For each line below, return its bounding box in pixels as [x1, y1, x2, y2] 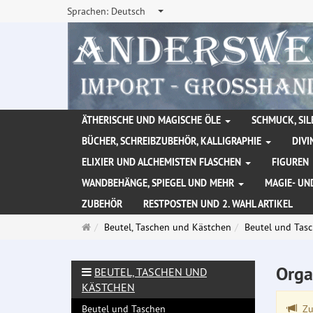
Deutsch [111, 5, 145, 17]
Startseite [90, 220, 131, 233]
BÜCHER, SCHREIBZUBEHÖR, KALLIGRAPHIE [82, 135, 264, 148]
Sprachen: [67, 5, 111, 17]
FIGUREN [272, 156, 312, 169]
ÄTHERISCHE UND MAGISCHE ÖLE [82, 114, 224, 127]
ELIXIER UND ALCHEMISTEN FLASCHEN [82, 156, 244, 169]
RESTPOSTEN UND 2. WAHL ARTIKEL [143, 198, 293, 211]
